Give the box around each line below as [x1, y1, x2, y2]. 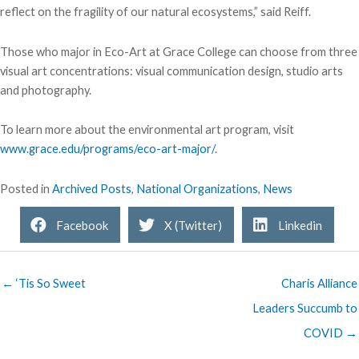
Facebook [56, 217, 108, 232]
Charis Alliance [281, 276, 357, 290]
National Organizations [136, 182, 258, 196]
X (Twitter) [164, 217, 222, 232]
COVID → [304, 325, 357, 340]
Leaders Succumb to [252, 301, 357, 315]
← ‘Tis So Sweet [2, 276, 86, 290]
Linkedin [278, 217, 322, 232]
